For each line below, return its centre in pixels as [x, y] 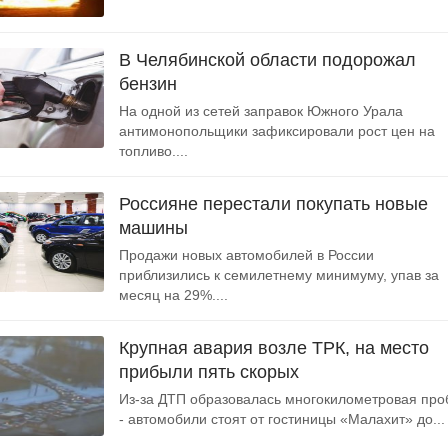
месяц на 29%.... [173, 295]
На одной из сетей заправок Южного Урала [261, 111]
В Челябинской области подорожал [267, 60]
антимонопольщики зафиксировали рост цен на [277, 131]
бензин [148, 84]
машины [153, 228]
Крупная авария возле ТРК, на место [274, 348]
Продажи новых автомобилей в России [246, 255]
